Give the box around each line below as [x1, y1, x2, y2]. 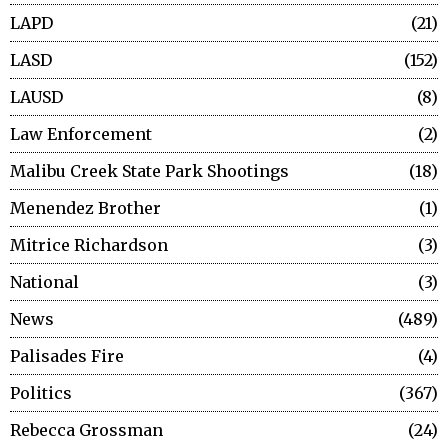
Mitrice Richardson [10, 235, 168, 256]
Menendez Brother [10, 198, 161, 219]
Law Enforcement [10, 124, 152, 145]
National [10, 272, 79, 293]
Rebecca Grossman [10, 420, 163, 441]
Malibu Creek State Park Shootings [10, 161, 289, 182]
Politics [10, 383, 72, 404]
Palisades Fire [10, 346, 124, 367]
